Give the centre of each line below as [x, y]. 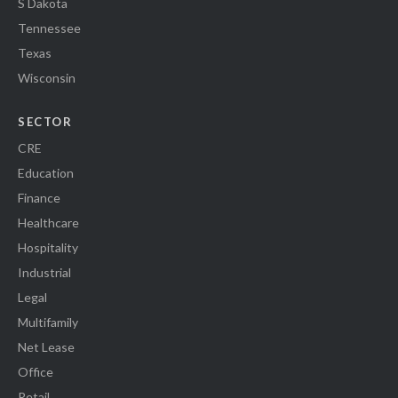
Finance [39, 198]
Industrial [44, 273]
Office [36, 372]
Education [46, 173]
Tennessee [49, 28]
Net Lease [46, 347]
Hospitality [48, 248]
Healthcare [48, 223]
